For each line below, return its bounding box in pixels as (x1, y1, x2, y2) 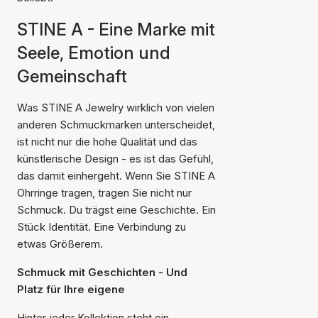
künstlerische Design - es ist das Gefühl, (17, 152, 214, 165)
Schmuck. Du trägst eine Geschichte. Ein (17, 203, 216, 216)
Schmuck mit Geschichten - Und (17, 265, 187, 279)
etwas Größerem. (17, 237, 103, 251)
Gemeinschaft (17, 66, 127, 87)
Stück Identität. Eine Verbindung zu (17, 220, 186, 234)
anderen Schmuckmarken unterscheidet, (17, 118, 215, 131)
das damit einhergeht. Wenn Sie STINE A (17, 169, 215, 182)
